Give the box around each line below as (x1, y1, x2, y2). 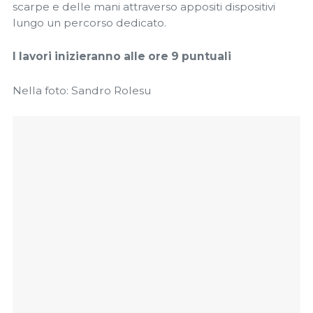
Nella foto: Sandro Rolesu (13, 83, 151, 97)
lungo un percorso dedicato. (13, 15, 166, 29)
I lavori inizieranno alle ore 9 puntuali (13, 50, 231, 64)
